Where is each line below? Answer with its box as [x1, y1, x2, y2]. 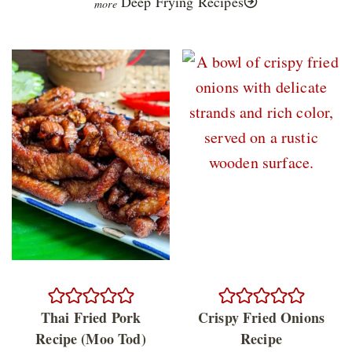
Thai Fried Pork [40, 306, 141, 328]
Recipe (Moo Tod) [35, 328, 146, 349]
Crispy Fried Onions [197, 306, 325, 328]
